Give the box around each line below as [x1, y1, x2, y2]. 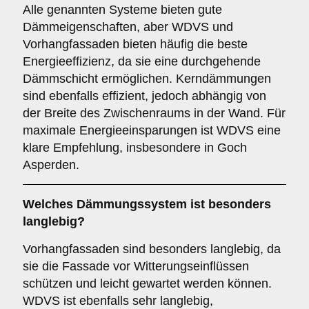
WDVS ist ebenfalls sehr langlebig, [23, 294, 213, 308]
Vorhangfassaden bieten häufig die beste [23, 37, 248, 51]
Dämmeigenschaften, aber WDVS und [23, 20, 233, 34]
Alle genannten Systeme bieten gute [23, 3, 222, 17]
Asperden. [23, 158, 79, 172]
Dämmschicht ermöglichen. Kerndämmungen [23, 72, 271, 86]
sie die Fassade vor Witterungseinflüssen [23, 259, 249, 273]
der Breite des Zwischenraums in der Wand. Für [23, 106, 286, 120]
